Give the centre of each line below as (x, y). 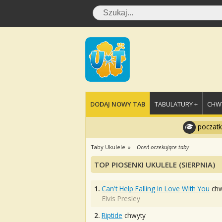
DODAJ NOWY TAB (118, 104)
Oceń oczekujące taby (163, 147)
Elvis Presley (121, 198)
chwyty (134, 215)
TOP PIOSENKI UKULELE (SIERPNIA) (155, 165)
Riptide (112, 215)
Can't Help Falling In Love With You (156, 189)
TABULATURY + (176, 104)
